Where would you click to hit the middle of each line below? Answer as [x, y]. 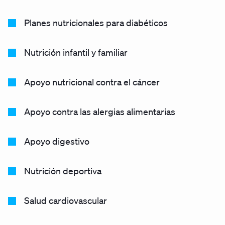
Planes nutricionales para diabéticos [96, 23]
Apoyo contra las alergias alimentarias [100, 111]
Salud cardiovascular [66, 200]
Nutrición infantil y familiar [76, 52]
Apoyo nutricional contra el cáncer [92, 82]
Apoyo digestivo [57, 141]
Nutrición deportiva [63, 171]
